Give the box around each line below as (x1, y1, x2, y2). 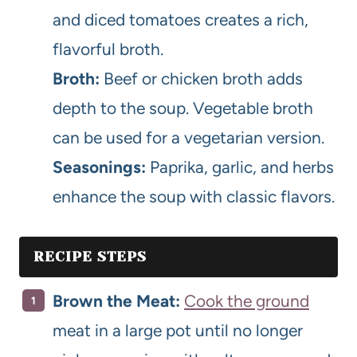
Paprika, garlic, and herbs (146, 157, 334, 178)
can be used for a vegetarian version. (53, 127, 324, 148)
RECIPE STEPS (33, 249, 147, 265)
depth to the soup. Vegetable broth (53, 98, 313, 119)
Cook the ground (184, 290, 309, 311)
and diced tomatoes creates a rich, (53, 10, 308, 30)
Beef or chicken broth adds (100, 69, 303, 89)
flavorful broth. (53, 39, 163, 60)
